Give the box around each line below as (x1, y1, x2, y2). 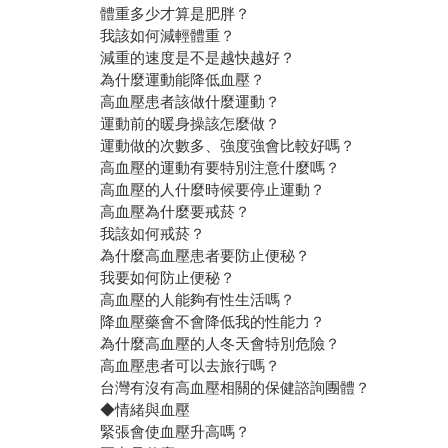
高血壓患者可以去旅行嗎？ (100, 357, 281, 375)
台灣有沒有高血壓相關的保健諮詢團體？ (100, 379, 371, 397)
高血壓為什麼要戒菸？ (100, 203, 251, 221)
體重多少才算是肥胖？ (100, 5, 251, 23)
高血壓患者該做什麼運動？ (100, 93, 281, 111)
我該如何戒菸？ (100, 225, 206, 243)
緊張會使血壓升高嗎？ (100, 423, 251, 441)
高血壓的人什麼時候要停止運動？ (100, 181, 326, 199)
